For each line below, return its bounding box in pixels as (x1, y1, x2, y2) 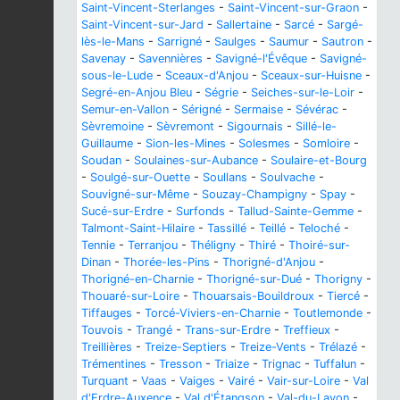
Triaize (214, 356, 249, 371)
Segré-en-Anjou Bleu (81, 85, 192, 99)
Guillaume (81, 136, 133, 150)
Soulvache (260, 170, 315, 184)
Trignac (262, 356, 301, 371)
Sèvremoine (81, 119, 144, 133)
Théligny (190, 237, 236, 252)
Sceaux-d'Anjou (165, 68, 248, 82)
